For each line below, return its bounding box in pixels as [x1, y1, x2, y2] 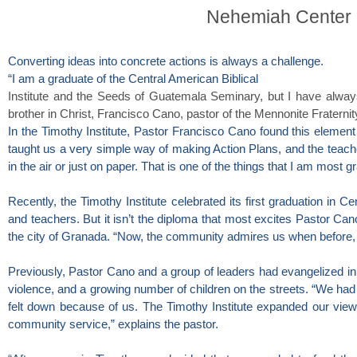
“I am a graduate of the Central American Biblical [8, 72, 258, 86]
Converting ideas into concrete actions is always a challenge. [8, 54, 324, 69]
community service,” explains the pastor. [8, 317, 218, 331]
